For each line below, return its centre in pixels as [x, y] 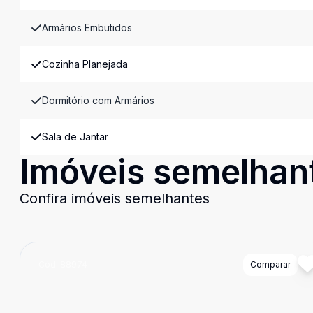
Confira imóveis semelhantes [115, 198]
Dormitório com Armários [98, 100]
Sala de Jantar [75, 137]
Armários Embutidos [87, 28]
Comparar [270, 264]
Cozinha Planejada [85, 64]
